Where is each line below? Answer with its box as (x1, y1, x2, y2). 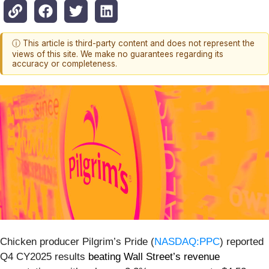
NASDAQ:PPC (154, 235, 220, 247)
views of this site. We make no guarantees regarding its (12, 49, 223, 59)
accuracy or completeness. (12, 59, 117, 69)
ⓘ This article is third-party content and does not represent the (12, 38, 255, 49)
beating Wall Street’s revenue (88, 250, 220, 262)
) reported (220, 235, 264, 247)
